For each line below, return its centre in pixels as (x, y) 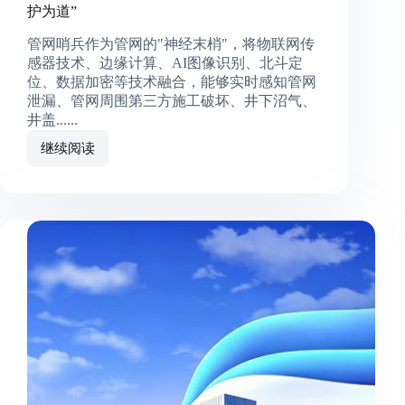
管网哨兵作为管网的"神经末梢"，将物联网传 (171, 44)
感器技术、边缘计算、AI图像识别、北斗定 (165, 63)
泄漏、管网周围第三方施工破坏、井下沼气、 (172, 101)
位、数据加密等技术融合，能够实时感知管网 (172, 82)
